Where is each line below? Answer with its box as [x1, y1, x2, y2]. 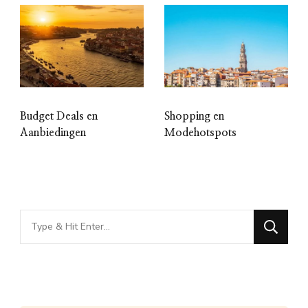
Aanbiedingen [20, 126, 86, 138]
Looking [19, 210, 63, 228]
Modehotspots [164, 126, 236, 138]
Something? [19, 253, 87, 270]
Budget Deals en [20, 110, 98, 122]
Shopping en [164, 110, 224, 122]
